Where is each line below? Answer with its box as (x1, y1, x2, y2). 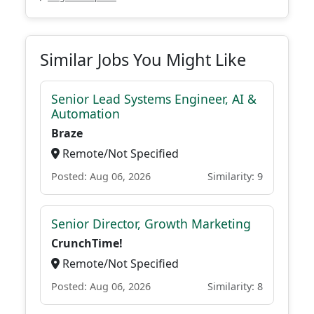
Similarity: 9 (207, 170, 263, 183)
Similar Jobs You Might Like (40, 48, 246, 71)
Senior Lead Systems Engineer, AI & (51, 90, 257, 107)
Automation (51, 105, 120, 122)
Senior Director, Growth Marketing (51, 215, 251, 232)
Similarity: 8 (207, 280, 263, 293)
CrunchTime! (51, 235, 123, 251)
